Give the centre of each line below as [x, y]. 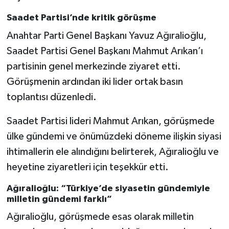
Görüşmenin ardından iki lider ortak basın [95, 82]
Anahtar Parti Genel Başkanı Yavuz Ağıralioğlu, [106, 36]
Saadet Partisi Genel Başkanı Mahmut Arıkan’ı [105, 51]
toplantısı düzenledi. [51, 97]
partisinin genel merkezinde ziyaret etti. [94, 66]
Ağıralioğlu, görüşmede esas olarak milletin [100, 217]
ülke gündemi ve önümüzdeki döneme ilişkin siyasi [114, 136]
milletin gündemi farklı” [59, 199]
